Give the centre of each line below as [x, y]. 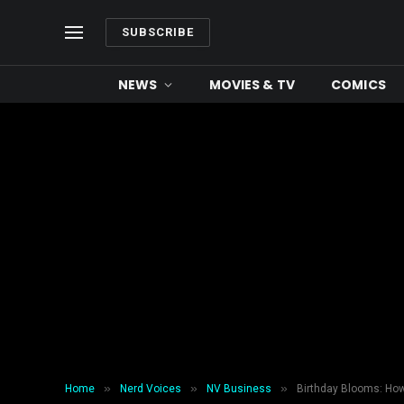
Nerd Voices [151, 389]
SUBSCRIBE [158, 32]
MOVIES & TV [252, 84]
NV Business [239, 389]
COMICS [358, 84]
